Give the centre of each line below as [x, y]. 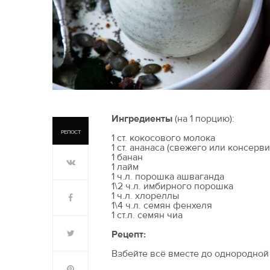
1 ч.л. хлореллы [145, 196]
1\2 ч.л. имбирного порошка [172, 186]
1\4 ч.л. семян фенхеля [162, 205]
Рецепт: [129, 234]
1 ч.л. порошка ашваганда [168, 176]
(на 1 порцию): [203, 118]
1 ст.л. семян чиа [147, 215]
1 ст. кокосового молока [163, 138]
